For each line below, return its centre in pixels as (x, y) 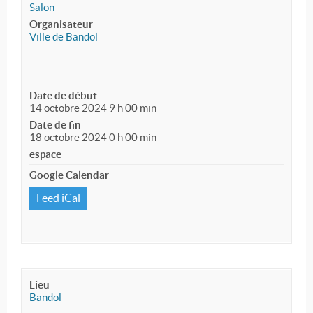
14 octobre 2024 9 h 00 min (93, 108)
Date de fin (55, 125)
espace (45, 154)
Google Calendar (69, 175)
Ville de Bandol (64, 37)
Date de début (63, 96)
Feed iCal (58, 198)
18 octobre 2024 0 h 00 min (93, 138)
